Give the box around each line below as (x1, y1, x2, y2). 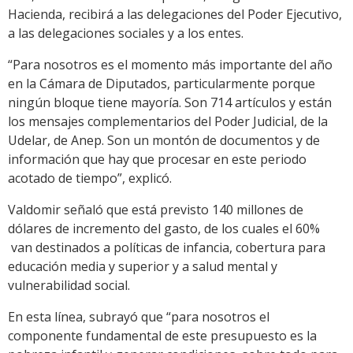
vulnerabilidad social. (8, 277, 130, 295)
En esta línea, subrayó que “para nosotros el (8, 308, 269, 326)
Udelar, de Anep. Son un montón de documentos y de (8, 132, 320, 150)
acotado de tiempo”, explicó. (8, 169, 172, 188)
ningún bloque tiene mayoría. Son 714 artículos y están (8, 94, 332, 112)
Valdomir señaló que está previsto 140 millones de (8, 201, 303, 219)
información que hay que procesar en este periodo (8, 150, 307, 169)
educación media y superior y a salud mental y (8, 258, 277, 276)
